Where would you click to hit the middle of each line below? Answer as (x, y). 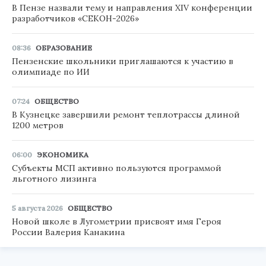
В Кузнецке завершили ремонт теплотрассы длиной (126, 114)
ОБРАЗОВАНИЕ (64, 47)
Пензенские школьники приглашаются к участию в (123, 61)
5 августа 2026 (37, 208)
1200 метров (38, 125)
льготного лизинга (54, 178)
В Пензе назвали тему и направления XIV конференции (132, 7)
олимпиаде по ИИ (51, 72)
